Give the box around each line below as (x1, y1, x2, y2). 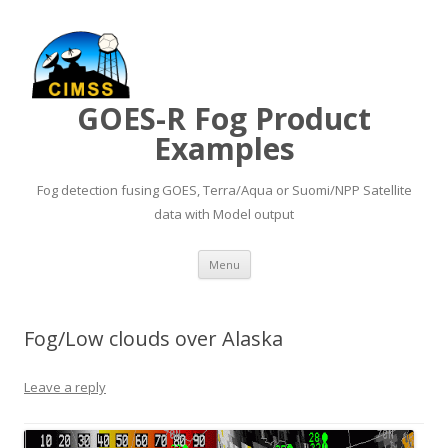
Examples (153, 128, 295, 169)
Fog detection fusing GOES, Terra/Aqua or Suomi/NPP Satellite (36, 181, 412, 199)
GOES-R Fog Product (77, 98, 371, 139)
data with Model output (154, 205, 294, 223)
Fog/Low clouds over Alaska (24, 325, 283, 352)
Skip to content (250, 247, 349, 266)
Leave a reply (24, 378, 106, 396)
